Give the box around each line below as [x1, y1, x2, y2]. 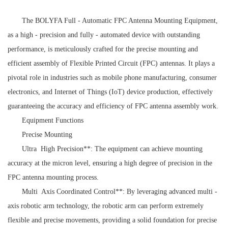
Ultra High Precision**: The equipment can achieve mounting [22, 145, 203, 153]
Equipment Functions [22, 116, 83, 124]
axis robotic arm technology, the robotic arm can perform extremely [8, 202, 204, 210]
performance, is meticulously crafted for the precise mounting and [8, 45, 198, 53]
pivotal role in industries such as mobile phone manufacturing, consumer [8, 73, 217, 81]
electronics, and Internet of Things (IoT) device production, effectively [8, 88, 213, 96]
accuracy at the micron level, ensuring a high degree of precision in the [8, 159, 212, 167]
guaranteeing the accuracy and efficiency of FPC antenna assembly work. [8, 102, 218, 110]
